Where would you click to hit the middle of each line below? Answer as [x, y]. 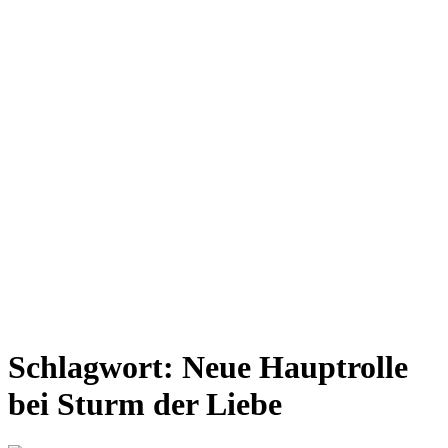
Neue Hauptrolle [295, 367]
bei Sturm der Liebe [145, 404]
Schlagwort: [95, 367]
